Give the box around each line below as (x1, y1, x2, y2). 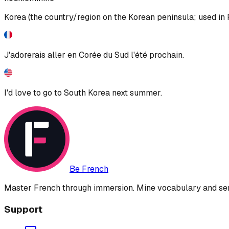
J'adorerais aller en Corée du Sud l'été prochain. (4, 49, 184, 60)
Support (4, 202, 42, 216)
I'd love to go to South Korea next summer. (4, 87, 162, 98)
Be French (70, 163, 108, 174)
